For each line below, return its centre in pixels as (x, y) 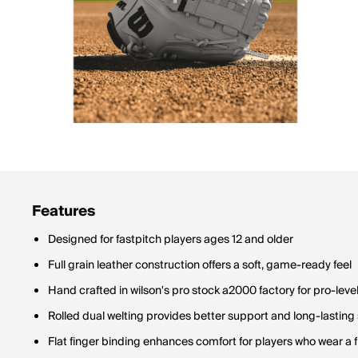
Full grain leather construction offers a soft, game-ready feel (200, 265)
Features (64, 211)
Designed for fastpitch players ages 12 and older (171, 240)
